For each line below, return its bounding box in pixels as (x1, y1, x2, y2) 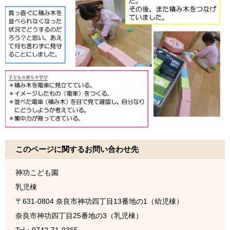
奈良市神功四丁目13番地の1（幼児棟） (56, 197, 183, 206)
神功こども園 (15, 168, 59, 177)
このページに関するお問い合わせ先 (15, 145, 139, 154)
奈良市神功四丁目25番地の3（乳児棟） (15, 212, 143, 220)
